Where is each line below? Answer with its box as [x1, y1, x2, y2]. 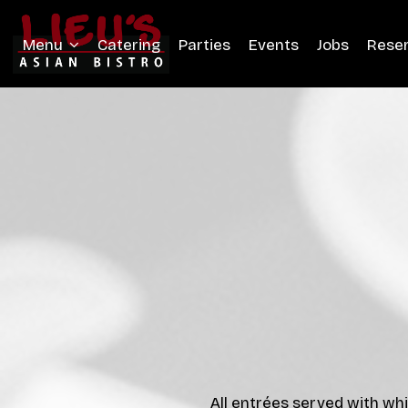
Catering [97, 36, 160, 55]
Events [249, 36, 299, 55]
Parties [178, 36, 230, 55]
